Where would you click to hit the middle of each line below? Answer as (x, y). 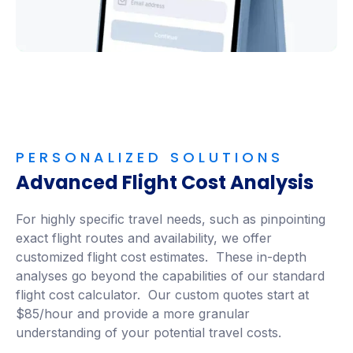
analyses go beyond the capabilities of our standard (170, 276)
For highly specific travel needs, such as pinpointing (171, 219)
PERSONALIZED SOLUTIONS (150, 158)
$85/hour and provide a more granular (133, 314)
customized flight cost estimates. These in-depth (161, 257)
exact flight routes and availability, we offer (144, 238)
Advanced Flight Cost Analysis (165, 183)
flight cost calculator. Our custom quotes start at (162, 295)
